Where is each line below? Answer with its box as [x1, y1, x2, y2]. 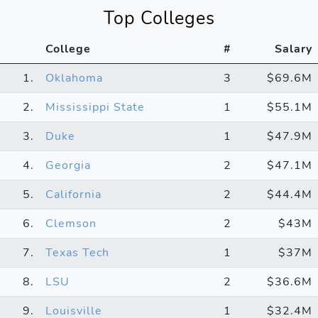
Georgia [45, 157, 91, 173]
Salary [275, 40, 312, 57]
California [45, 186, 102, 202]
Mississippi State [45, 99, 145, 115]
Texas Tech [45, 244, 109, 261]
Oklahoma [45, 70, 103, 86]
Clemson [45, 215, 97, 231]
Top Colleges [103, 5, 215, 31]
